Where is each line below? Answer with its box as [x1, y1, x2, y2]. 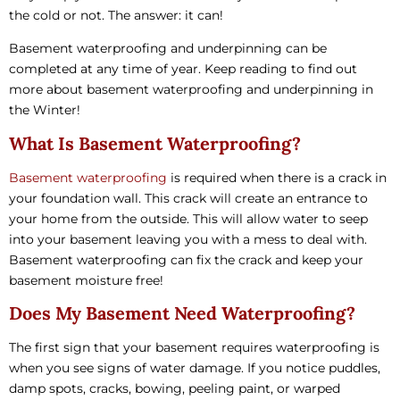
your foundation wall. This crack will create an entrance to [9, 189, 368, 206]
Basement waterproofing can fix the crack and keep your [9, 251, 363, 268]
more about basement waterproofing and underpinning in [9, 81, 373, 98]
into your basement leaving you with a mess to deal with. [9, 230, 367, 247]
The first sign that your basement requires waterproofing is [9, 339, 379, 356]
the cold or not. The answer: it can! [9, 6, 223, 23]
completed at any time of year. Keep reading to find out [9, 61, 357, 78]
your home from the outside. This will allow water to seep [9, 210, 368, 227]
